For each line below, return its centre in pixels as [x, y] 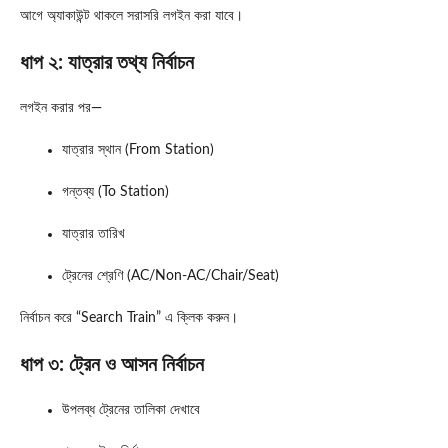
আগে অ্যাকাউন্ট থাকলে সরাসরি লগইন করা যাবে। [131, 15]
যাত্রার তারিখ [93, 233]
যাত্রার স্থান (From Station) [138, 149]
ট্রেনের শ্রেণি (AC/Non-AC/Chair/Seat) [170, 275]
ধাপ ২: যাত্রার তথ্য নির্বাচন [107, 62]
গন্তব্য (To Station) [115, 191]
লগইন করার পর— [61, 107]
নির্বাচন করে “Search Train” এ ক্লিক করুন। [129, 317]
